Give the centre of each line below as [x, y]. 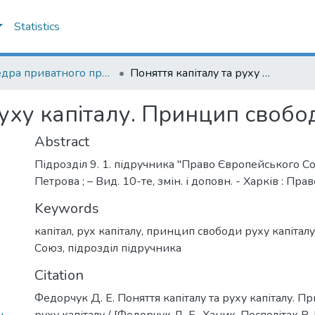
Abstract [62, 142]
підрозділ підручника [124, 248]
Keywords [67, 208]
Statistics [37, 27]
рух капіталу [109, 231]
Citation [59, 275]
